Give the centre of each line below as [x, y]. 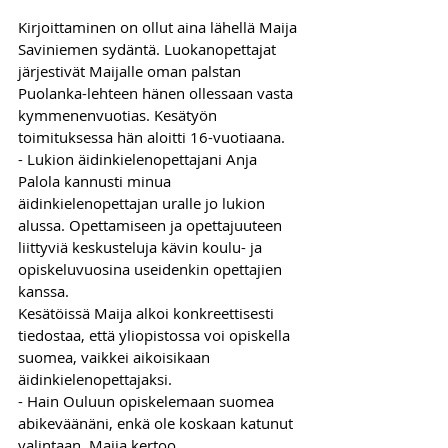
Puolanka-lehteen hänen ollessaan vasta [157, 92]
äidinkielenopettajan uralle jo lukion [143, 202]
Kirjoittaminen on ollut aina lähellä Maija [159, 26]
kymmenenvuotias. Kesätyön [119, 114]
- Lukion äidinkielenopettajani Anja [139, 158]
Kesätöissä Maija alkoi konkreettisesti [148, 312]
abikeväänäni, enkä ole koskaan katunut [157, 422]
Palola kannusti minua [96, 180]
